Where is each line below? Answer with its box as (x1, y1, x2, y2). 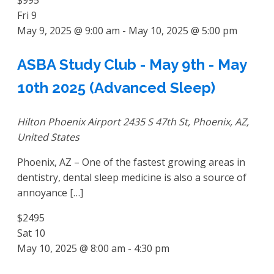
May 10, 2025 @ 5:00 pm (128, 23, 237, 37)
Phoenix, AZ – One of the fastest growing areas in (17, 155, 245, 169)
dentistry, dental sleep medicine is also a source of (17, 170, 246, 184)
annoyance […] (17, 185, 83, 199)
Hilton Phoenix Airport (17, 114, 123, 128)
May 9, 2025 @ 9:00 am (17, 23, 120, 37)
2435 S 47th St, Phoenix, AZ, (123, 114, 249, 128)
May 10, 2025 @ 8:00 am (17, 241, 125, 255)
